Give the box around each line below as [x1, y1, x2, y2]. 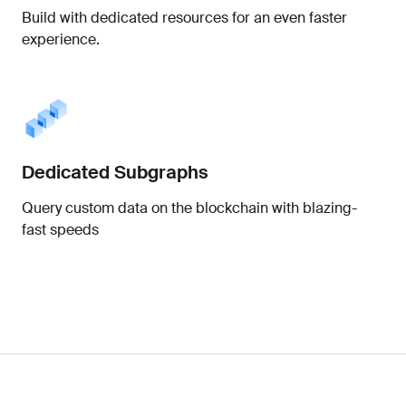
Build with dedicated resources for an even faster [22, 7, 347, 27]
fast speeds [22, 219, 99, 239]
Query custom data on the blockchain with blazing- [22, 198, 357, 217]
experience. [22, 29, 100, 49]
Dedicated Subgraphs [22, 159, 208, 184]
